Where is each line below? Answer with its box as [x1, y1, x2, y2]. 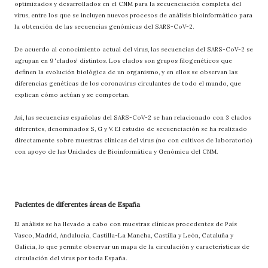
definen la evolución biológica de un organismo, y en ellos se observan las [14, 68, 237, 76]
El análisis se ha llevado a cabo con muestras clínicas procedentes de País [14, 220, 237, 228]
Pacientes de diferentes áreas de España [14, 200, 140, 209]
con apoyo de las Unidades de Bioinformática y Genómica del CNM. [14, 147, 218, 156]
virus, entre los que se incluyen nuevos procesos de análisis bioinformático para [14, 11, 252, 19]
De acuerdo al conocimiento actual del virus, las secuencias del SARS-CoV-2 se [14, 45, 253, 53]
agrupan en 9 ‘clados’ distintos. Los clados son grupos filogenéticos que [14, 56, 232, 65]
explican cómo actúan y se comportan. [14, 90, 129, 99]
